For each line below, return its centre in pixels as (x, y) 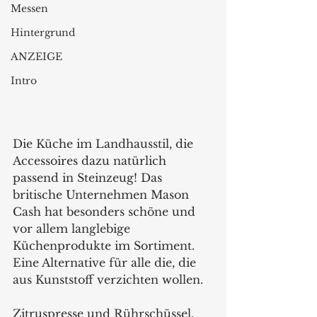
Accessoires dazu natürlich (91, 161)
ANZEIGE (36, 57)
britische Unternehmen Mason (103, 195)
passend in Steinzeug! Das (89, 178)
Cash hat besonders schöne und (106, 212)
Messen (29, 8)
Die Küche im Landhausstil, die (105, 144)
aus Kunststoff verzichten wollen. (108, 280)
